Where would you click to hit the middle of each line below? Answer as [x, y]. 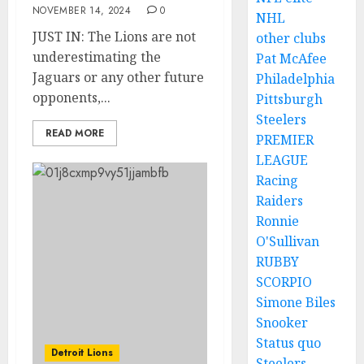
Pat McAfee [292, 58]
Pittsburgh [290, 99]
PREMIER [285, 140]
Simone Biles [296, 302]
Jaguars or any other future [118, 77]
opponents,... [71, 97]
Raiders [280, 201]
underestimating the [97, 57]
